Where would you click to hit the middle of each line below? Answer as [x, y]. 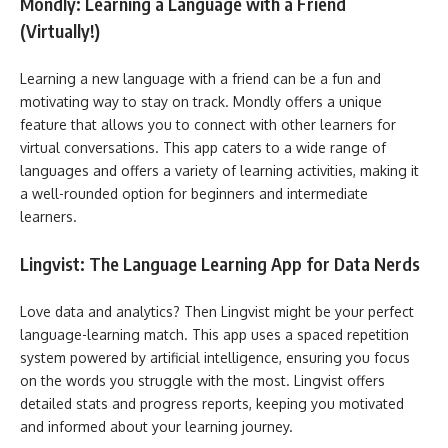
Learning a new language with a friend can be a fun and [200, 78]
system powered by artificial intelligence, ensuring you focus [215, 357]
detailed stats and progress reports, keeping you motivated [212, 403]
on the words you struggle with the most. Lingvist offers [202, 380]
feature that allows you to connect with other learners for [208, 124]
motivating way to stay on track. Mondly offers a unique [201, 101]
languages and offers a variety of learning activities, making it [219, 170]
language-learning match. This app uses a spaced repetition [214, 334]
